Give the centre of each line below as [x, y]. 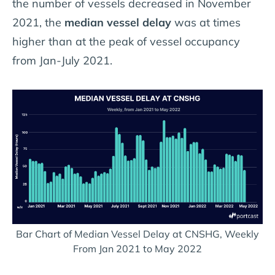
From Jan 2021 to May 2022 [137, 249]
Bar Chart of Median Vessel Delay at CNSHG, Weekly [137, 234]
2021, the [38, 22]
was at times [206, 22]
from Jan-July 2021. [62, 60]
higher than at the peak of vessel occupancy [126, 41]
